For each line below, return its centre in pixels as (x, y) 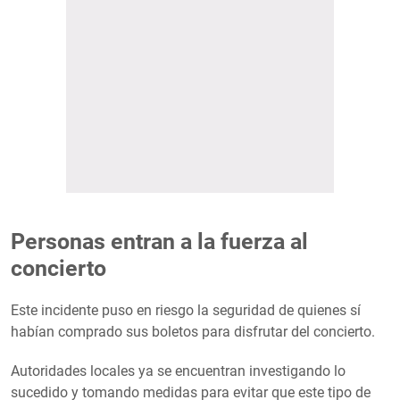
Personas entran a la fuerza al (159, 242)
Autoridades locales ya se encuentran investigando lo (178, 371)
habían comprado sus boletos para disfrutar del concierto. (193, 332)
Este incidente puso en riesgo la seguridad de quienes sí (186, 311)
